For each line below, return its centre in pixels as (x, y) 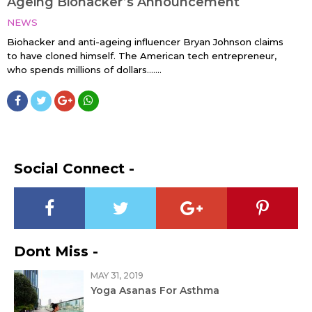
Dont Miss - (56, 252)
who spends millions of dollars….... (84, 70)
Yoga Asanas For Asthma (155, 291)
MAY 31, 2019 (117, 276)
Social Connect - (74, 169)
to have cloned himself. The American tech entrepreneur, (142, 56)
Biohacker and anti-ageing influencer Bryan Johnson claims (145, 42)
